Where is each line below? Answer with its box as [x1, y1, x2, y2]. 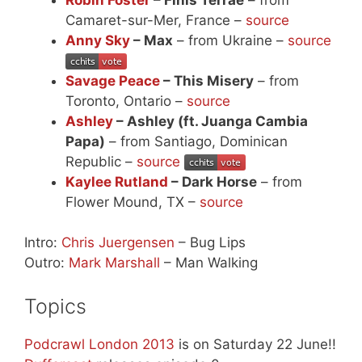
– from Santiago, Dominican [105, 133, 288, 149]
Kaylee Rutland [65, 173, 168, 190]
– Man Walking [160, 255, 258, 271]
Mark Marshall [69, 255, 160, 271]
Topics [24, 293, 86, 318]
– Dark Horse [168, 173, 257, 190]
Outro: [24, 255, 69, 271]
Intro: [24, 234, 61, 251]
